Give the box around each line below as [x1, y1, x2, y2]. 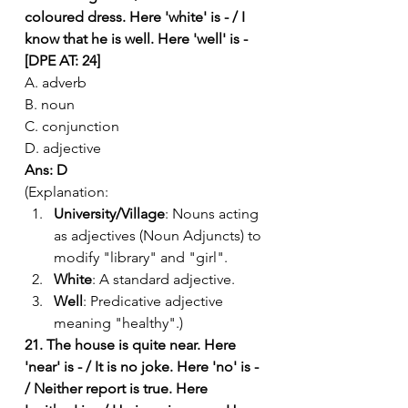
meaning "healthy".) [54, 313, 183, 331]
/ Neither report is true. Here [25, 379, 211, 397]
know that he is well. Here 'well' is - [25, 29, 251, 47]
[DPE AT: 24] [25, 51, 100, 69]
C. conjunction [25, 117, 119, 135]
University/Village [54, 204, 165, 222]
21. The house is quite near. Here [25, 335, 240, 353]
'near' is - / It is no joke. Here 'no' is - [25, 357, 262, 375]
